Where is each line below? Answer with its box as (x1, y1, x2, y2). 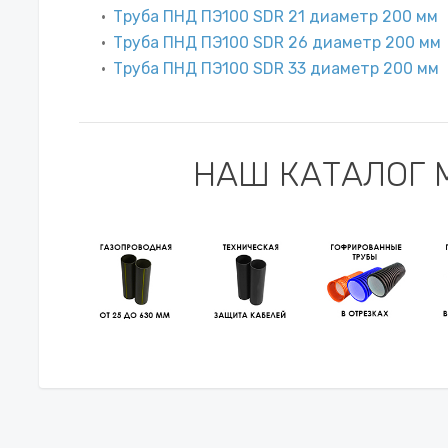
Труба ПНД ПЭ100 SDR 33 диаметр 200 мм (113, 58, 439, 78)
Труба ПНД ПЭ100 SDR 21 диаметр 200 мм (113, 6, 438, 26)
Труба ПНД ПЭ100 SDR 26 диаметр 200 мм (113, 32, 441, 52)
